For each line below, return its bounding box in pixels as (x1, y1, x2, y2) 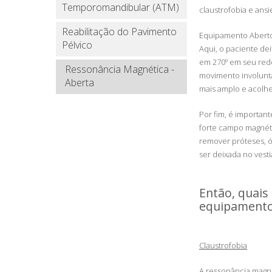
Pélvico (62, 38, 92, 52)
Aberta (65, 76, 94, 89)
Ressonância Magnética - (65, 63, 174, 76)
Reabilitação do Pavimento (62, 25, 177, 38)
